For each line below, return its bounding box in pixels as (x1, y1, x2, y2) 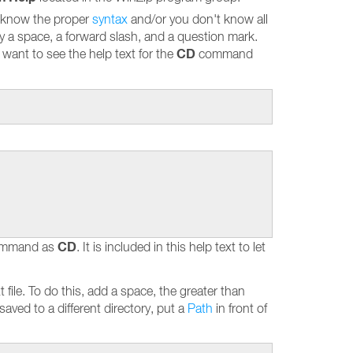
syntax (92, 12, 128, 26)
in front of (213, 301, 267, 315)
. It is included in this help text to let (76, 240, 266, 254)
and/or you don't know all (128, 12, 268, 26)
